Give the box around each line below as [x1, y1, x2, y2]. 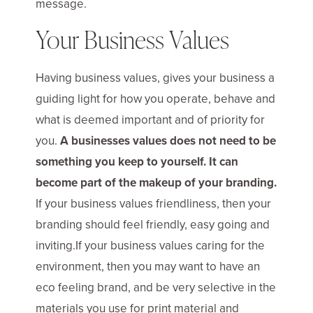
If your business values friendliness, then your [36, 195, 271, 212]
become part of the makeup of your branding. [36, 174, 277, 191]
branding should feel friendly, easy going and [36, 216, 270, 233]
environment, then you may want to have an [36, 258, 260, 275]
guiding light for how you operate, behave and [36, 90, 275, 107]
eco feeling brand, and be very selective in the [36, 279, 276, 296]
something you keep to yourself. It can [36, 153, 238, 170]
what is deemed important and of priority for [36, 111, 265, 128]
